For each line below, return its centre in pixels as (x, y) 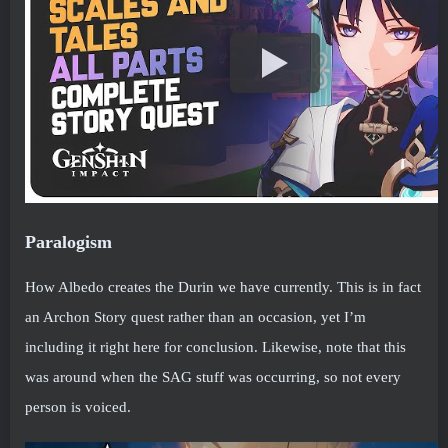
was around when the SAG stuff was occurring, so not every (213, 376)
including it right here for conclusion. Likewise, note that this (215, 346)
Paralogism (68, 241)
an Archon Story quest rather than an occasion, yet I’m (195, 316)
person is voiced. (78, 406)
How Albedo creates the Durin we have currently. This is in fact (223, 286)
